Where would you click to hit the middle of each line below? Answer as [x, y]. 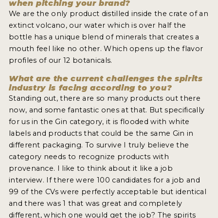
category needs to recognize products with [89, 157]
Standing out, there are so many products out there [104, 99]
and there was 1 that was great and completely [95, 204]
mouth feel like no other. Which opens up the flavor [106, 49]
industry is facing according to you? [90, 88]
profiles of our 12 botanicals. [60, 61]
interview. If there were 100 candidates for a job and [104, 180]
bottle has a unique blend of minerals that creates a [104, 37]
